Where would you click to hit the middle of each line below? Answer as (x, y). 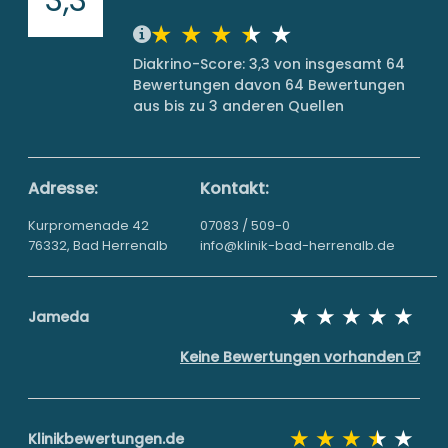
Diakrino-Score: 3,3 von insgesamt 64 (269, 64)
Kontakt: (234, 188)
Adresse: (63, 188)
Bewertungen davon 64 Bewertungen (269, 85)
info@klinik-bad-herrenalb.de (297, 245)
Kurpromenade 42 (88, 225)
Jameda (58, 317)
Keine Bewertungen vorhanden (294, 357)
